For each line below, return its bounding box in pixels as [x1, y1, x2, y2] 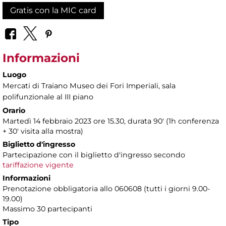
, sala [158, 81, 176, 90]
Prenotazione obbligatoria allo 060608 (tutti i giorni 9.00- [3, 184, 210, 193]
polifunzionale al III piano [3, 92, 93, 101]
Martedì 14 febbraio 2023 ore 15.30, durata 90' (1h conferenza [3, 116, 219, 126]
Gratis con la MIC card [10, 6, 96, 16]
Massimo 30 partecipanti [3, 204, 92, 213]
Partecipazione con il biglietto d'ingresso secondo [3, 150, 185, 159]
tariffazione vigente [3, 160, 74, 169]
